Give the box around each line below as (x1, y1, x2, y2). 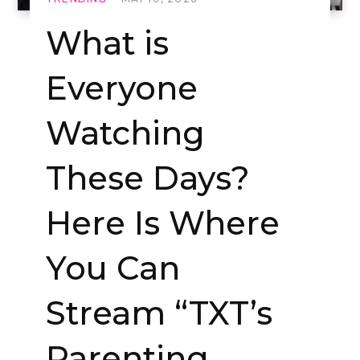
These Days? (46, 158, 250, 198)
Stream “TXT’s (46, 293, 272, 333)
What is (46, 23, 169, 63)
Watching (46, 113, 205, 153)
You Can (46, 248, 180, 288)
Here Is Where (46, 203, 280, 243)
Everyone (46, 68, 198, 108)
